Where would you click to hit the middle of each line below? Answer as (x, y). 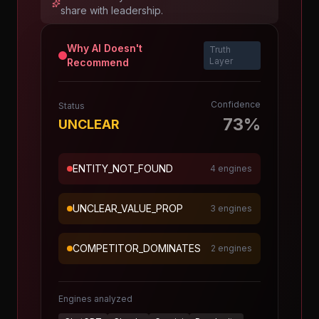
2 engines (231, 248)
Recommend (98, 62)
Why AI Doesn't (104, 48)
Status (72, 106)
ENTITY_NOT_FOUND (123, 168)
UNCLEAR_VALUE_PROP (128, 208)
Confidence (236, 104)
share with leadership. (111, 10)
